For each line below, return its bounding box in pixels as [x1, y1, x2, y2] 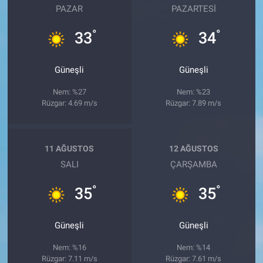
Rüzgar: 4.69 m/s [41, 99, 97, 108]
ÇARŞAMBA [170, 159, 217, 170]
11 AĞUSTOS [45, 143, 95, 153]
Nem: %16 [52, 243, 86, 252]
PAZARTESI [171, 4, 216, 15]
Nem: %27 [52, 87, 86, 97]
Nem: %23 [177, 87, 211, 97]
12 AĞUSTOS [168, 143, 218, 153]
